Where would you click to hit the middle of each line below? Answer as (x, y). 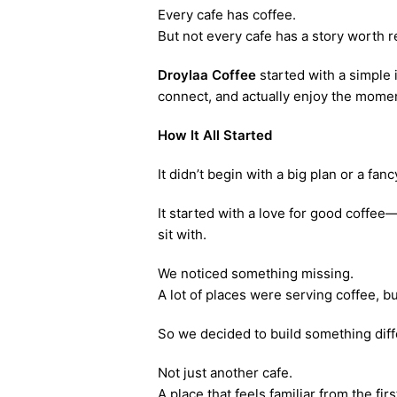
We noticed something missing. (255, 273)
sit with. (182, 234)
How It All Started (214, 135)
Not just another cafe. (225, 373)
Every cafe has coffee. (226, 15)
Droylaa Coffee (206, 75)
